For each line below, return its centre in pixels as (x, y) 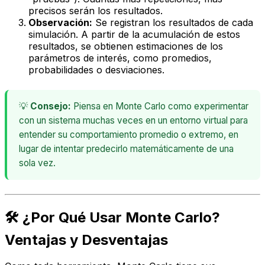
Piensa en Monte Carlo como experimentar (160, 106)
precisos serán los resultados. (96, 11)
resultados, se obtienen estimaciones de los (126, 46)
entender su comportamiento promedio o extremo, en (129, 135)
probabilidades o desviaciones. (96, 70)
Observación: (60, 23)
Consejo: (51, 106)
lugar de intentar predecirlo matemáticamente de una (126, 149)
